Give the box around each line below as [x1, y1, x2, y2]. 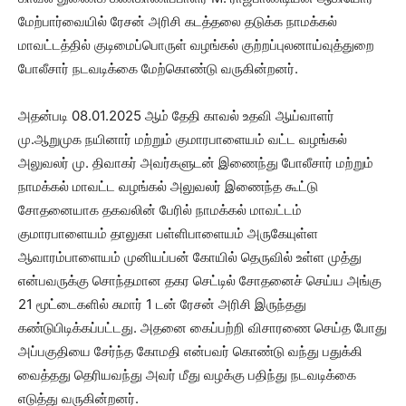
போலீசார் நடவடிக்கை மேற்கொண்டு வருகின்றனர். [18, 59, 298, 77]
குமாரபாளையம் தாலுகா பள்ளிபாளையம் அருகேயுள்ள [18, 224, 318, 242]
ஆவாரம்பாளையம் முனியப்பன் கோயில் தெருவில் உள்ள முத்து [18, 247, 362, 266]
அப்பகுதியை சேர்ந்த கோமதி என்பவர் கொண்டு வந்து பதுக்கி [18, 342, 362, 360]
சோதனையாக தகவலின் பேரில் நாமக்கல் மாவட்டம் [18, 200, 302, 218]
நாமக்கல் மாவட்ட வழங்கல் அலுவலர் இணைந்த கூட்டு [18, 177, 318, 195]
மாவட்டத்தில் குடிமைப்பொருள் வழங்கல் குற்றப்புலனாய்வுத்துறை [18, 35, 374, 53]
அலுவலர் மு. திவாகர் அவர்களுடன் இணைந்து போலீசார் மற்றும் [18, 153, 373, 171]
